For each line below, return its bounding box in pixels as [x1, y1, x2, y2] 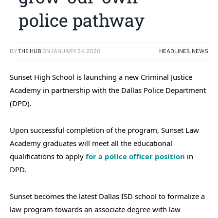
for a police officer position [86, 151, 185, 161]
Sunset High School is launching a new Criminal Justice [10, 72, 192, 82]
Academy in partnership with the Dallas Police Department [10, 85, 206, 95]
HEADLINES [159, 48, 190, 54]
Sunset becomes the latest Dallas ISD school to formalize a [10, 191, 205, 201]
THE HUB [18, 48, 41, 54]
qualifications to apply [10, 151, 86, 161]
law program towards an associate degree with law [10, 204, 181, 214]
